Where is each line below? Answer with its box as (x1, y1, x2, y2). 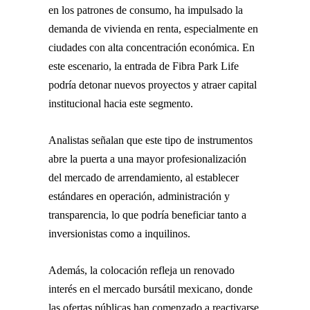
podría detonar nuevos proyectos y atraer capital (48, 78, 257, 91)
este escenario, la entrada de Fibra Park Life (48, 60, 239, 72)
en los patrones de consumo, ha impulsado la (48, 3, 243, 16)
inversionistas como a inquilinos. (48, 227, 190, 239)
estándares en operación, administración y (48, 190, 230, 202)
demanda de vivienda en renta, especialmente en (48, 22, 258, 35)
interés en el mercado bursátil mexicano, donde (48, 282, 253, 295)
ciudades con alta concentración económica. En (48, 41, 255, 53)
